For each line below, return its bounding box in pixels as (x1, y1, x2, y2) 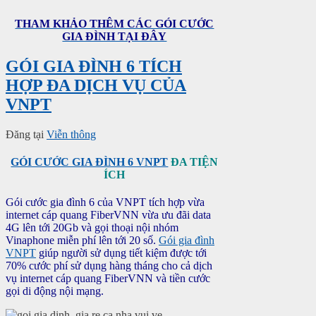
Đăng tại (6, 128, 44, 140)
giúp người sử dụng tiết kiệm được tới (36, 247, 207, 260)
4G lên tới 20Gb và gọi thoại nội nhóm (6, 221, 178, 234)
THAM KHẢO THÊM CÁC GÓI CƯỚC (15, 17, 214, 30)
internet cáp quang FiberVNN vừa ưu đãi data (6, 209, 211, 221)
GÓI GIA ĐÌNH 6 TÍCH (6, 56, 182, 75)
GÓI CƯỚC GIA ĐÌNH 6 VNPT (11, 155, 169, 168)
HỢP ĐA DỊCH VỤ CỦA (6, 75, 186, 95)
